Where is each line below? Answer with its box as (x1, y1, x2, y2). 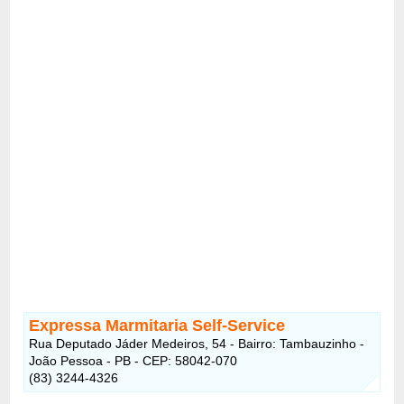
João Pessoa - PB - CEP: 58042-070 (29, 353, 238, 368)
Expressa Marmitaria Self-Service (29, 316, 286, 335)
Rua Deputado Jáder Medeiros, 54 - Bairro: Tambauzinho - (29, 335, 365, 351)
